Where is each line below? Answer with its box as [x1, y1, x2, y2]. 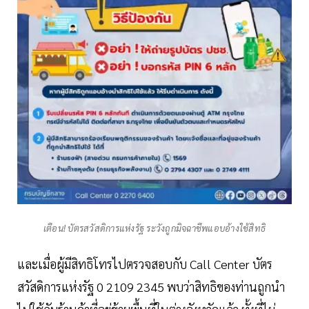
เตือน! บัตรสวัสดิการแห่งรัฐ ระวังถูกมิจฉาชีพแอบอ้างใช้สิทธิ [43, 222, 266, 235]
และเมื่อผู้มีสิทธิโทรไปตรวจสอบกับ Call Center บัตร [17, 256, 272, 272]
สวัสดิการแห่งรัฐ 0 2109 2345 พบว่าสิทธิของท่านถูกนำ [17, 279, 285, 295]
